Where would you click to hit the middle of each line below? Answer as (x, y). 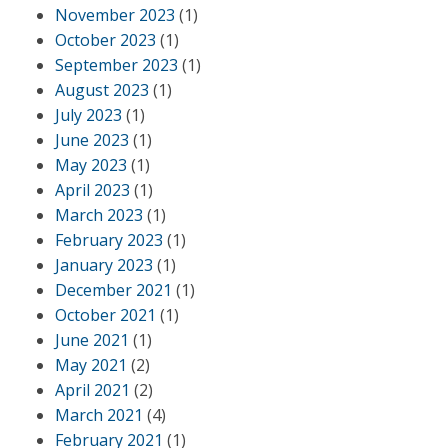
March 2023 (99, 215)
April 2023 (92, 190)
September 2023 (116, 65)
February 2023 (109, 240)
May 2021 (91, 365)
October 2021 (105, 315)
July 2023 (88, 115)
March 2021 (99, 415)
